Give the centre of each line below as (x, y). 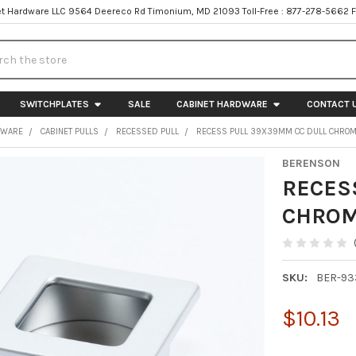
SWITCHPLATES (54, 104)
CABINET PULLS (70, 131)
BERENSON (311, 163)
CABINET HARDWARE (222, 104)
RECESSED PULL (148, 131)
